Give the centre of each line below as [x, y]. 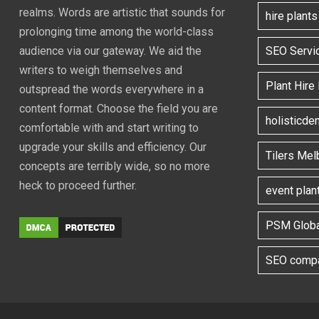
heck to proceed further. [78, 186]
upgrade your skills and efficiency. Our [113, 147]
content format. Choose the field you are [119, 109]
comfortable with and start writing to [109, 128]
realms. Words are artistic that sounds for [122, 13]
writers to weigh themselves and [101, 70]
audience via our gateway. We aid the [110, 51]
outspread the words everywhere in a [111, 90]
